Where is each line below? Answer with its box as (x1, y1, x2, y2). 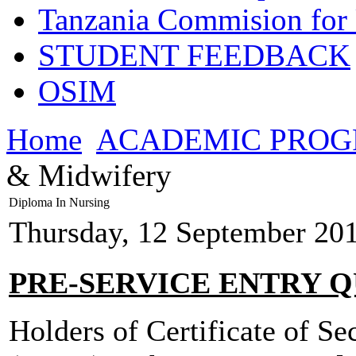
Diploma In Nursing (9, 195, 110, 210)
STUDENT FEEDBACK (38, 38, 350, 73)
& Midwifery (6, 158, 172, 193)
